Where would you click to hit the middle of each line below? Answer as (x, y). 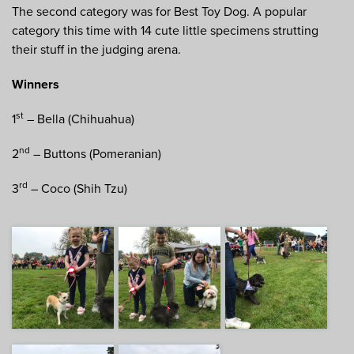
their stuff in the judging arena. (96, 50)
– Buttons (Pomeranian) (96, 154)
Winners (36, 85)
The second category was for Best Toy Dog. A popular (159, 12)
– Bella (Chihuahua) (79, 120)
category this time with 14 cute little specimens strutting (165, 31)
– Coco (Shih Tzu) (77, 189)
